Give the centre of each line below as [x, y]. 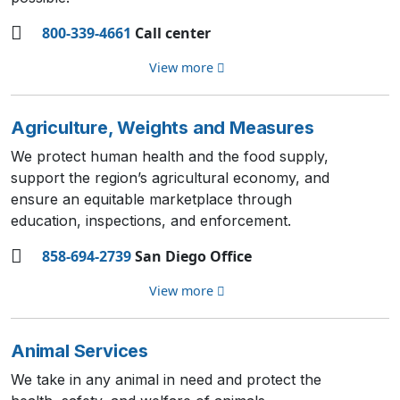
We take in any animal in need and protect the [166, 379]
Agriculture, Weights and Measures [162, 128]
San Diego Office [192, 256]
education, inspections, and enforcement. [151, 221]
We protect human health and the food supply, [170, 156]
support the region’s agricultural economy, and [170, 178]
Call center [171, 33]
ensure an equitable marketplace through [151, 199]
